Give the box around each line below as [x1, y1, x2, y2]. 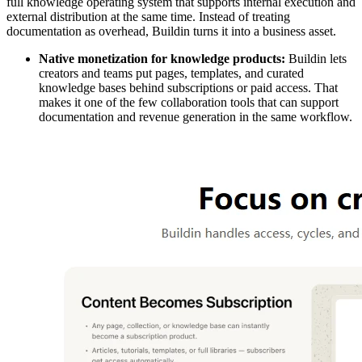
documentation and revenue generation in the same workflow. [39, 109, 352, 124]
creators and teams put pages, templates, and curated [39, 65, 304, 80]
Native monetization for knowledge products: [39, 51, 285, 65]
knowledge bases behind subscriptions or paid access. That [39, 80, 338, 95]
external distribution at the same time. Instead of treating [6, 9, 290, 23]
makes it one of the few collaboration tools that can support [39, 95, 339, 109]
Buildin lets [285, 51, 347, 65]
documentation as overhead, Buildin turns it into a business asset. [6, 23, 336, 38]
